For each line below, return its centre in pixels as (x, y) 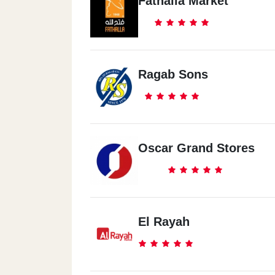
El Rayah (164, 222)
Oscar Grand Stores (196, 148)
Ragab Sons (173, 74)
